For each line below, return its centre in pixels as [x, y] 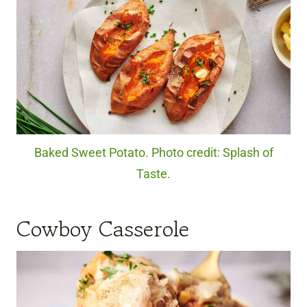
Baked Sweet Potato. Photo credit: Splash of [153, 152]
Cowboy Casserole [103, 229]
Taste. [153, 174]
